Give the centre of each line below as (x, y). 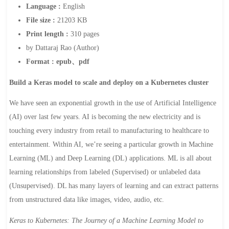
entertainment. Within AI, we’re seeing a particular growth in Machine (111, 145)
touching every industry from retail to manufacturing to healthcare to (109, 131)
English (74, 7)
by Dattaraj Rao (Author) (62, 48)
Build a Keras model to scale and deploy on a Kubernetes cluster (109, 82)
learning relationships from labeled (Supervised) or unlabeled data (105, 172)
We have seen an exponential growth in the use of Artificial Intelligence (112, 103)
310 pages (85, 34)
